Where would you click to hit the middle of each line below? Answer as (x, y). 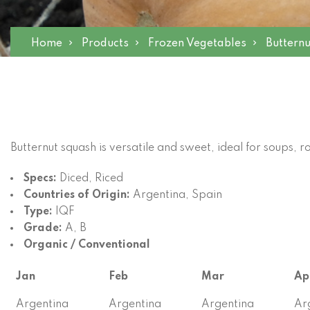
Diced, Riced (91, 179)
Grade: (44, 228)
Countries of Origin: (78, 195)
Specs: (42, 179)
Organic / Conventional (87, 245)
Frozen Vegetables (197, 44)
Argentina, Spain (177, 195)
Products (105, 44)
